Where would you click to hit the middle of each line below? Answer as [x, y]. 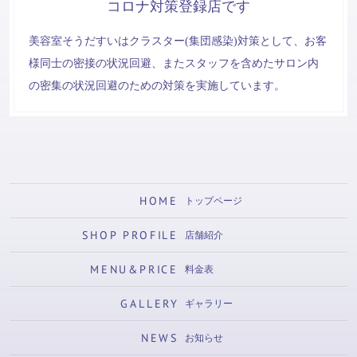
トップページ [214, 201]
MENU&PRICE [134, 269]
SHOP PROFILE [130, 235]
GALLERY [149, 303]
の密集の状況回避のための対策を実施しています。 [157, 86]
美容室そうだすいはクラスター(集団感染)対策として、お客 [178, 41]
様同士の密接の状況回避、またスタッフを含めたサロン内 [174, 64]
